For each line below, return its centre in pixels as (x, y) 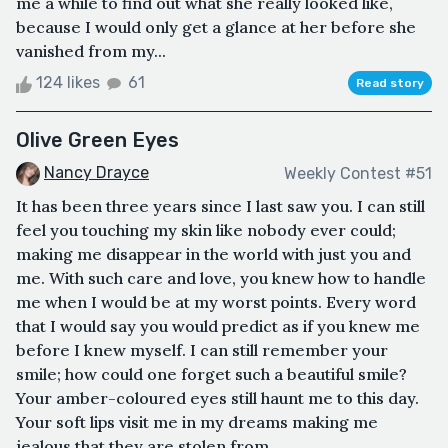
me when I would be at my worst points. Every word (216, 302)
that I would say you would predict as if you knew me (218, 326)
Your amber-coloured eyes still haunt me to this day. (217, 398)
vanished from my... (91, 51)
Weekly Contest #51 (358, 173)
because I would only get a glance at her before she (216, 27)
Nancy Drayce (96, 173)
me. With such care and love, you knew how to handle (221, 278)
